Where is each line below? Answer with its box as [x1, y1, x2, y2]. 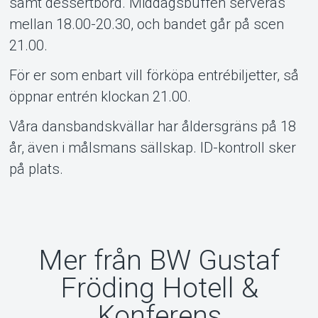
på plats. [9, 160, 63, 177]
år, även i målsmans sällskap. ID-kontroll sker [9, 138, 296, 156]
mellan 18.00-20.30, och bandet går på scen [9, 15, 284, 33]
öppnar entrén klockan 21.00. [9, 87, 191, 105]
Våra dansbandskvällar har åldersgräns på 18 [9, 117, 296, 135]
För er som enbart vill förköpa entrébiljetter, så [9, 66, 299, 84]
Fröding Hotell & [60, 272, 258, 305]
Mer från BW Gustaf [38, 244, 280, 278]
